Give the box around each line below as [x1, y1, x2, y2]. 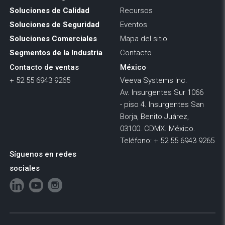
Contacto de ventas [9, 62, 79, 72]
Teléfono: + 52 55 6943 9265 [120, 136, 214, 145]
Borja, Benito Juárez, [120, 111, 189, 121]
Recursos [120, 6, 153, 15]
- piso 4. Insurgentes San [120, 99, 204, 109]
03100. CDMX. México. [120, 124, 195, 133]
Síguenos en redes [9, 149, 76, 159]
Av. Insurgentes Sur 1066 [120, 87, 203, 97]
